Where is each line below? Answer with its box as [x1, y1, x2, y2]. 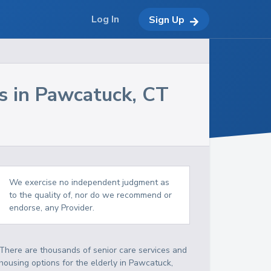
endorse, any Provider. [9, 202, 95, 214]
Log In [91, 13, 119, 26]
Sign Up [149, 13, 184, 27]
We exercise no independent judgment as [9, 177, 170, 188]
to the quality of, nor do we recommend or [9, 189, 172, 201]
